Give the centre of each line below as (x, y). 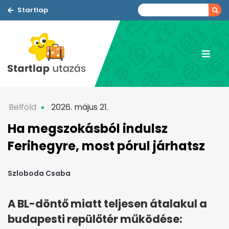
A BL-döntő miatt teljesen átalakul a (107, 204)
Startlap (33, 10)
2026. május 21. (79, 107)
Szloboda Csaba (39, 174)
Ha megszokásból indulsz (88, 129)
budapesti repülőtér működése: (95, 219)
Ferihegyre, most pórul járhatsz (106, 146)
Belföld (22, 107)
